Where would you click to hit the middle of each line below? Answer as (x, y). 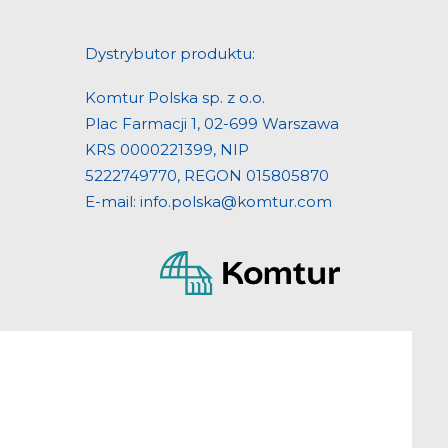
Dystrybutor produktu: (170, 53)
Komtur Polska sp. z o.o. (175, 97)
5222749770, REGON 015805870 (207, 175)
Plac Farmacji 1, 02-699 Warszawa (212, 123)
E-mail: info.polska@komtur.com (208, 201)
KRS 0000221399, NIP (167, 149)
